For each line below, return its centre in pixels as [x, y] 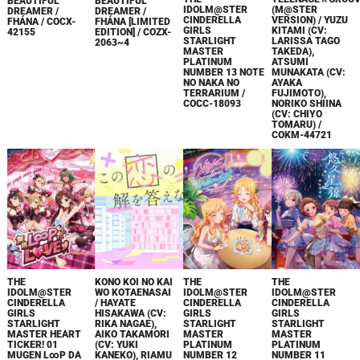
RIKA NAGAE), [126, 323]
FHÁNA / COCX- [41, 22]
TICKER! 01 [32, 344]
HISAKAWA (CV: [131, 313]
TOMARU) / [297, 124]
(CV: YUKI [117, 344]
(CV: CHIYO [297, 114]
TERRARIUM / [215, 93]
